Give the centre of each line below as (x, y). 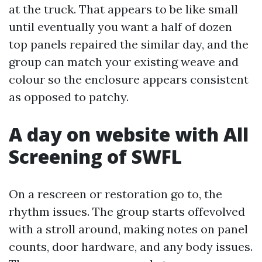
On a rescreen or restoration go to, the (116, 194)
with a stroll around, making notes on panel (128, 229)
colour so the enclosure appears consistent (129, 79)
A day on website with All (129, 134)
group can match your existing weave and (124, 62)
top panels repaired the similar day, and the (129, 44)
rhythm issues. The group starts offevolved (127, 211)
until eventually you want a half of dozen (120, 27)
